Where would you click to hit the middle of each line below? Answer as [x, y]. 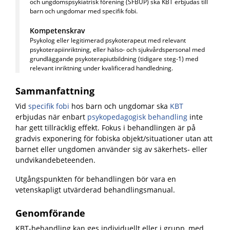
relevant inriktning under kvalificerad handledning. [101, 68]
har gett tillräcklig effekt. [57, 128]
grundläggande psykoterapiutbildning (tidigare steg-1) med [114, 59]
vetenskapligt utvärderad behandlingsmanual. [95, 190]
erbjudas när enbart [51, 117]
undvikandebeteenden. [56, 160]
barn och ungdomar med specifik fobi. [84, 11]
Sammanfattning [55, 91]
